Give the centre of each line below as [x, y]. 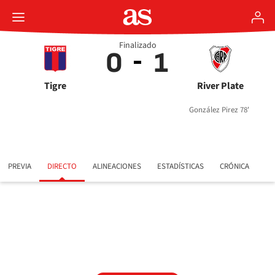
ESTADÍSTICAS [180, 166]
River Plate [220, 86]
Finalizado [137, 45]
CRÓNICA [234, 166]
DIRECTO [62, 166]
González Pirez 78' [219, 110]
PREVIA [20, 166]
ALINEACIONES [117, 166]
